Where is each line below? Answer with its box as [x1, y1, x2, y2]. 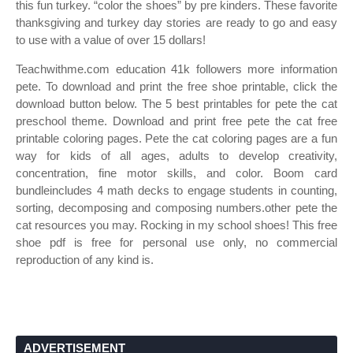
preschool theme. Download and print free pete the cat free [16, 114, 337, 128]
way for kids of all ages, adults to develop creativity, [16, 149, 337, 162]
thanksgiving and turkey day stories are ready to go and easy [16, 16, 337, 29]
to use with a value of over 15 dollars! [16, 33, 206, 46]
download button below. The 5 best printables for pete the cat [16, 97, 337, 110]
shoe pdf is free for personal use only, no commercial [16, 236, 337, 249]
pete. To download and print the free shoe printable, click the [16, 80, 337, 93]
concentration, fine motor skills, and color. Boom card [16, 166, 337, 180]
